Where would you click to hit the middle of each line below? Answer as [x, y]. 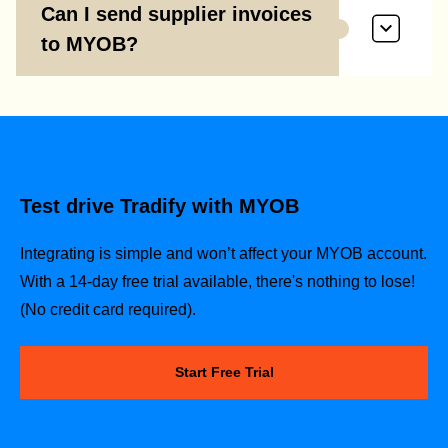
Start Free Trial [224, 372]
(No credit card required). [108, 309]
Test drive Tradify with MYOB [159, 205]
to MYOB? [89, 43]
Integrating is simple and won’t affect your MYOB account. [223, 253]
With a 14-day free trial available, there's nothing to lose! [217, 281]
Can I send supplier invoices [176, 13]
